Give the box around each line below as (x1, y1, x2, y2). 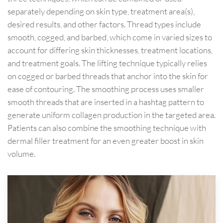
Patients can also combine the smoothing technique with (7, 122, 206, 133)
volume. (7, 148, 35, 159)
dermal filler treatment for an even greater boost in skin (7, 135, 204, 146)
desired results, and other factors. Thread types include (7, 19, 201, 30)
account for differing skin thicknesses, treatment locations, (7, 45, 213, 56)
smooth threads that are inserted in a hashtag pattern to (7, 97, 204, 108)
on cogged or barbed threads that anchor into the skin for (7, 71, 208, 82)
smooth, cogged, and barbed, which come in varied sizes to (7, 32, 212, 43)
